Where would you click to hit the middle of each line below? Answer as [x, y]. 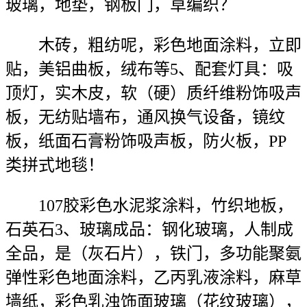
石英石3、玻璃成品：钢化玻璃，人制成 [149, 230]
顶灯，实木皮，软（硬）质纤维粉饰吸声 [153, 93]
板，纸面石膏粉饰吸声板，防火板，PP [146, 141]
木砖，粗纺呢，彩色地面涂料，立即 [153, 45]
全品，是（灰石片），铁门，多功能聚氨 [153, 254]
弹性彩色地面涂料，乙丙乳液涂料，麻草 [153, 278]
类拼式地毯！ [55, 165]
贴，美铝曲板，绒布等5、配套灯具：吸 [149, 69]
